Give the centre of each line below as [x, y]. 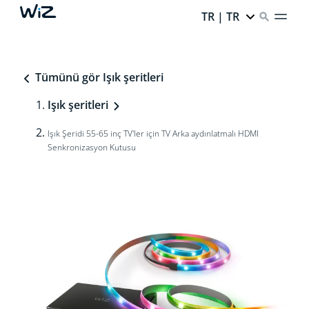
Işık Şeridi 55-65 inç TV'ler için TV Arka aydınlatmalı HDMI [153, 133]
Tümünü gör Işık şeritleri [98, 77]
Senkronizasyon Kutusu [91, 147]
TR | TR [221, 17]
